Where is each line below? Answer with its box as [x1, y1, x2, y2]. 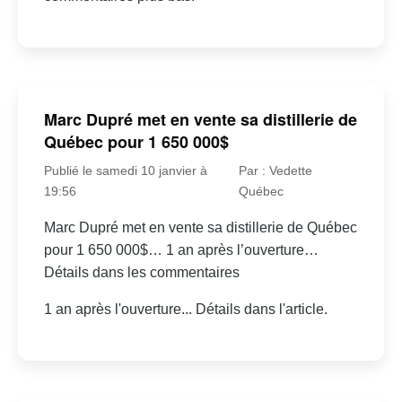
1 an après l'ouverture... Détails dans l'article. [43, 301, 328, 318]
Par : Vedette [239, 163, 313, 179]
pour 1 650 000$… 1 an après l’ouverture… [43, 242, 319, 258]
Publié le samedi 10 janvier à [43, 163, 207, 179]
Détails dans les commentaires [43, 265, 240, 281]
